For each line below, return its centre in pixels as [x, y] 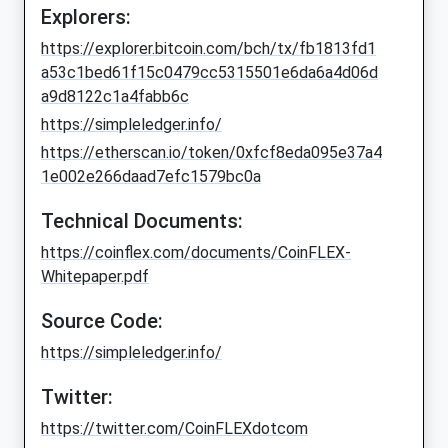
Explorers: [86, 17]
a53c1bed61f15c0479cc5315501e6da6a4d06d [209, 73]
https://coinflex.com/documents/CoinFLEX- [196, 253]
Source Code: [102, 321]
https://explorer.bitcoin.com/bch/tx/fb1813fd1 [208, 49]
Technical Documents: [142, 221]
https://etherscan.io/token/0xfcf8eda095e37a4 [211, 153]
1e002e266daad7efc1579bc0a [151, 177]
